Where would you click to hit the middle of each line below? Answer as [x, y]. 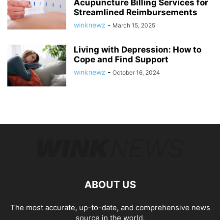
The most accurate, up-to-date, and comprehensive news [110, 207]
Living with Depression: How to [137, 49]
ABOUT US [110, 184]
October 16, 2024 [136, 72]
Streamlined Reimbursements [136, 12]
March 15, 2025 [134, 25]
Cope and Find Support [121, 59]
